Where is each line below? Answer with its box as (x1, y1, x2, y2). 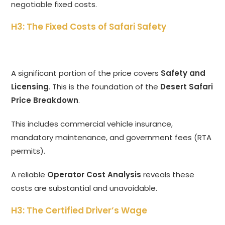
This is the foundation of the (50, 81, 161, 92)
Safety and (161, 68, 206, 79)
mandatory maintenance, (11, 132, 108, 143)
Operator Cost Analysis (47, 169, 142, 180)
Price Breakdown (11, 95, 79, 106)
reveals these (141, 169, 195, 180)
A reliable (11, 169, 48, 180)
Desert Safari (160, 81, 213, 92)
